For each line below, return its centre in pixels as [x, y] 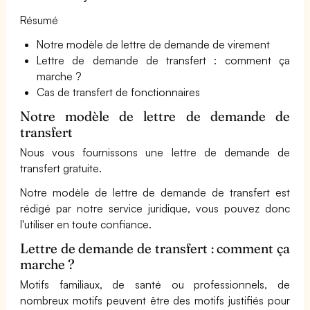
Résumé [39, 20]
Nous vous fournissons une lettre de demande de [155, 152]
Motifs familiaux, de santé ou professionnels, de [155, 284]
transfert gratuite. [61, 168]
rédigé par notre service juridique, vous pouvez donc [155, 208]
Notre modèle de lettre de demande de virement [154, 44]
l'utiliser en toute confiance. [86, 224]
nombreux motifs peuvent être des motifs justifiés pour [155, 300]
